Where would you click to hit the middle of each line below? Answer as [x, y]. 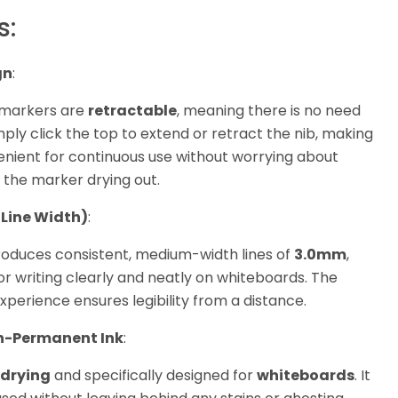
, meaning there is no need [268, 111]
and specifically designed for [153, 376]
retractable [132, 111]
